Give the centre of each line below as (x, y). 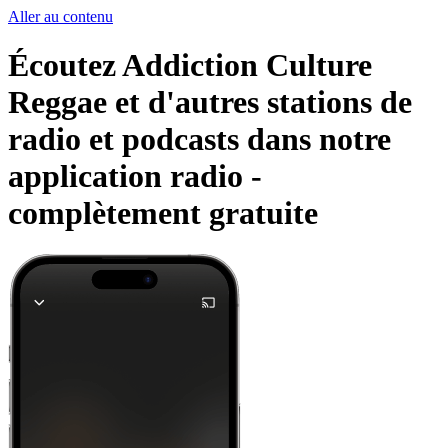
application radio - (135, 176)
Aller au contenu (60, 16)
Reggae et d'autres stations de (210, 102)
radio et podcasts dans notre (199, 139)
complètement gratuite (163, 213)
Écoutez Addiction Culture (190, 65)
